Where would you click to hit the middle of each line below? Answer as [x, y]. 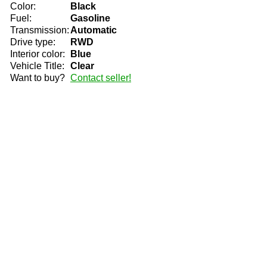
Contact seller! [101, 78]
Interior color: [38, 54]
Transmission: [40, 30]
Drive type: [33, 42]
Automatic [94, 30]
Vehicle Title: [37, 66]
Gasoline [90, 18]
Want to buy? [38, 78]
